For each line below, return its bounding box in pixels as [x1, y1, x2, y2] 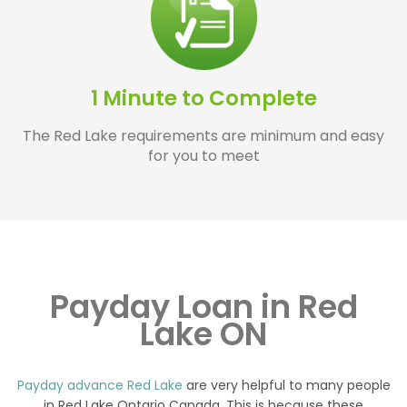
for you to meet [147, 145, 260, 167]
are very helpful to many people [182, 376, 391, 395]
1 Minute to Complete [90, 84, 317, 114]
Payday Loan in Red [49, 284, 358, 330]
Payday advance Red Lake [16, 376, 183, 395]
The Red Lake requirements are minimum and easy [23, 125, 384, 147]
